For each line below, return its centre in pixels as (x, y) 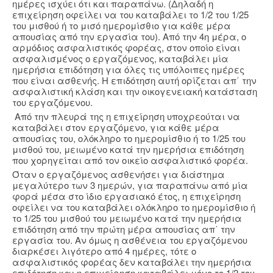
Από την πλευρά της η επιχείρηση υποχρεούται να (126, 116)
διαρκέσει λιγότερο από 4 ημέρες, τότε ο (104, 251)
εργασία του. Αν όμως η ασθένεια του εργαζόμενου (130, 240)
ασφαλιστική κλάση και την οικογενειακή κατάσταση (135, 91)
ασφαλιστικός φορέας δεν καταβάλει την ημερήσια (132, 262)
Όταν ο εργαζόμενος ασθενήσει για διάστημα (119, 174)
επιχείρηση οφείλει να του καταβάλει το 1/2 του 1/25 (130, 15)
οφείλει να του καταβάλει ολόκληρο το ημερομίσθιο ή (134, 207)
